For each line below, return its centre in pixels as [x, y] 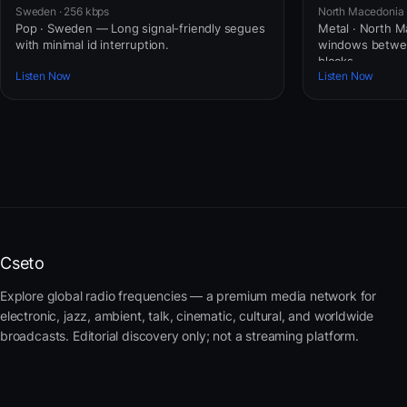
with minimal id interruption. [92, 44]
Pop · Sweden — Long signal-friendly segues [140, 28]
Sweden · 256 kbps [63, 11]
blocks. [338, 60]
